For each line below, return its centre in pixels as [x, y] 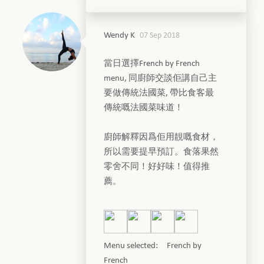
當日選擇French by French [152, 64]
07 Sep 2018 [160, 35]
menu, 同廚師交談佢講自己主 [161, 78]
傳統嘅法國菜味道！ [144, 108]
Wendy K [120, 35]
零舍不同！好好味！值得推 [157, 167]
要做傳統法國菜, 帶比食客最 [159, 93]
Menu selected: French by [153, 246]
